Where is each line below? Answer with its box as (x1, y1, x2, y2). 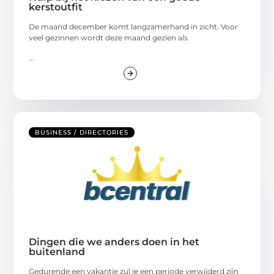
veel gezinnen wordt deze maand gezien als (29, 33, 188, 43)
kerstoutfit (29, 1, 83, 13)
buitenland (29, 246, 86, 258)
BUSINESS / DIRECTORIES (35, 128, 129, 137)
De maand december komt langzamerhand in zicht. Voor (29, 22, 239, 32)
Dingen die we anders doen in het (29, 236, 200, 248)
